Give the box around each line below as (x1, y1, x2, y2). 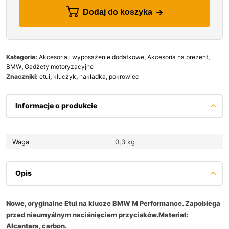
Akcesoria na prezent (147, 53, 208, 61)
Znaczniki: (6, 72, 39, 80)
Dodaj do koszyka (83, 8, 152, 17)
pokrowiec (109, 72, 139, 80)
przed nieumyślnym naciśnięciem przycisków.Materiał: (6, 210, 188, 219)
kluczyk (53, 72, 76, 80)
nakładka (79, 72, 106, 80)
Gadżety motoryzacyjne (25, 62, 94, 71)
